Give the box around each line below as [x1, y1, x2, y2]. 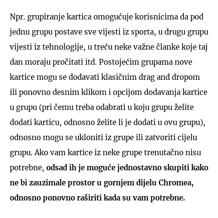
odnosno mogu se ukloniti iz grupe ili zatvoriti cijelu [10, 132, 197, 142]
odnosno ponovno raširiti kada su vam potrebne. [10, 193, 185, 202]
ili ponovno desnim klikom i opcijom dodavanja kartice [10, 87, 207, 97]
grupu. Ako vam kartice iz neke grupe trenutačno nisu [10, 147, 201, 157]
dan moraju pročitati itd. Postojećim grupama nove [10, 57, 192, 67]
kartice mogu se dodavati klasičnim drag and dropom [10, 72, 200, 82]
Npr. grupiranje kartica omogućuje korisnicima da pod [10, 12, 203, 21]
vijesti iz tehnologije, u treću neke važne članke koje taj [10, 42, 208, 52]
